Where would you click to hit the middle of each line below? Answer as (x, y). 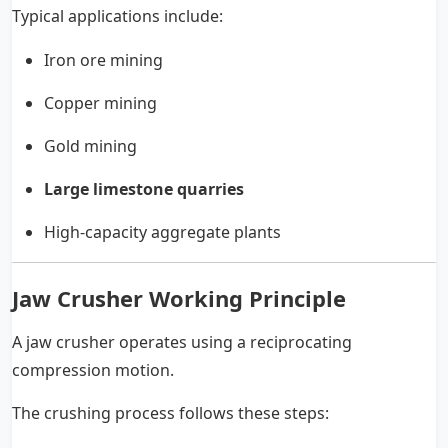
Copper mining (100, 103)
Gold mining (90, 146)
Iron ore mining (103, 60)
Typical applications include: (117, 16)
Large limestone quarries (144, 189)
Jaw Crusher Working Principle (179, 298)
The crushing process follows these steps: (170, 413)
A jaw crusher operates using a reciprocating (182, 342)
